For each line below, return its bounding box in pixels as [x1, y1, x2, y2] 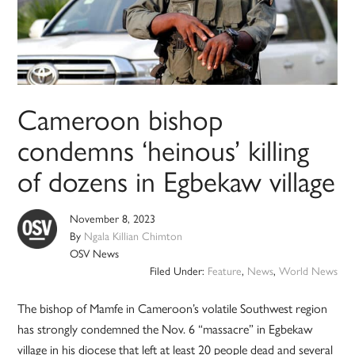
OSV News [70, 245, 120, 261]
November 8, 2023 [70, 210, 156, 227]
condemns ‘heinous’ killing [17, 128, 310, 170]
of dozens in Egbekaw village [17, 159, 336, 201]
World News [278, 262, 338, 279]
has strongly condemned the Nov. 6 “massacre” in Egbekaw [17, 319, 313, 338]
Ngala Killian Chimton [84, 227, 183, 244]
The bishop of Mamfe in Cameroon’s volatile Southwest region [17, 299, 328, 318]
